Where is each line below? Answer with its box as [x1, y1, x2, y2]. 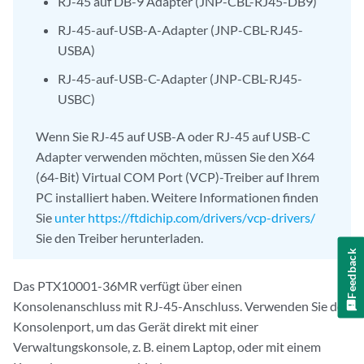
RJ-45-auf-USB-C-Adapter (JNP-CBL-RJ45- [58, 71, 303, 87]
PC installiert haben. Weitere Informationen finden [36, 189, 318, 206]
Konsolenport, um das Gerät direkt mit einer [13, 318, 258, 335]
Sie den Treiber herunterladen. [36, 230, 203, 246]
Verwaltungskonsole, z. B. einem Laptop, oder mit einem [13, 339, 321, 355]
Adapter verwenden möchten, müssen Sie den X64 [36, 149, 314, 165]
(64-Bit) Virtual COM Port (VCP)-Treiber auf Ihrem [36, 169, 319, 185]
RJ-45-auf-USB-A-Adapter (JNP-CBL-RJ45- [58, 22, 304, 38]
